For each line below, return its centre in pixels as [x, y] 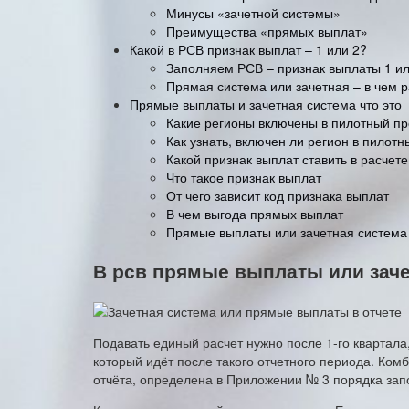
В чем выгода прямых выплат [255, 213]
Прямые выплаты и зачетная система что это [266, 104]
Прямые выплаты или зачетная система [287, 231]
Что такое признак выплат [244, 177]
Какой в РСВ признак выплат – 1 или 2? [248, 49]
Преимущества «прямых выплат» [267, 31]
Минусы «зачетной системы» [253, 12]
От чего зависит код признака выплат [278, 195]
